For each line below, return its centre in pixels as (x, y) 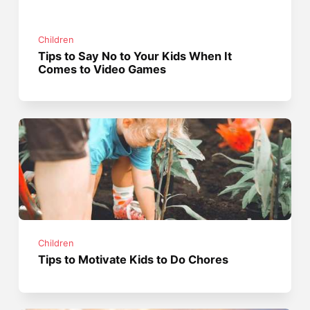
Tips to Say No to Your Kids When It (135, 56)
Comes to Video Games (102, 69)
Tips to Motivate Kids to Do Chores (134, 260)
